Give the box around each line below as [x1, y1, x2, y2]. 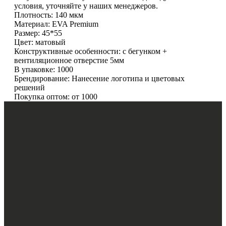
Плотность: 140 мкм [14, 11, 83, 19]
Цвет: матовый [14, 38, 66, 46]
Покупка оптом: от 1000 [14, 92, 97, 101]
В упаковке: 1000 [14, 65, 73, 74]
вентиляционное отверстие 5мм [14, 56, 124, 65]
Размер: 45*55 [14, 29, 62, 37]
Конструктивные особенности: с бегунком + [14, 47, 167, 55]
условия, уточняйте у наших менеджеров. [14, 2, 158, 10]
